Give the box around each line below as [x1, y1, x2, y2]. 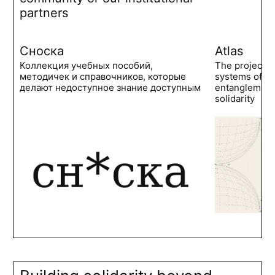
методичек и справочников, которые [20, 71, 187, 83]
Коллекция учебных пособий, [20, 60, 153, 72]
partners [20, 6, 69, 21]
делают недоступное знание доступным [20, 82, 201, 94]
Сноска [20, 44, 64, 59]
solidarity [215, 93, 255, 105]
